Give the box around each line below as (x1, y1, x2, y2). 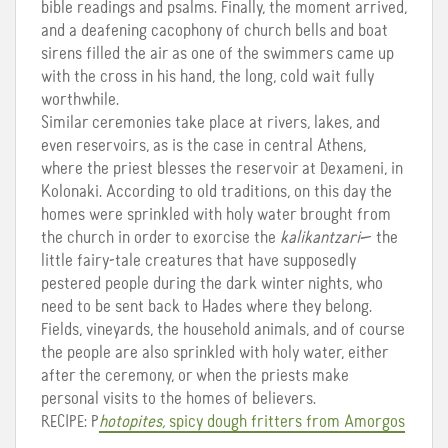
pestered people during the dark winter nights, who (41, 274, 383, 293)
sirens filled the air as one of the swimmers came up (41, 44, 394, 63)
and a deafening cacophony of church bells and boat (41, 21, 388, 40)
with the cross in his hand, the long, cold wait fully (41, 67, 374, 86)
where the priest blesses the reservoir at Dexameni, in (41, 159, 403, 178)
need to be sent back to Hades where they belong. (41, 297, 372, 316)
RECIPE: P (41, 412, 99, 431)
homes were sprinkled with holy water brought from (41, 205, 391, 224)
